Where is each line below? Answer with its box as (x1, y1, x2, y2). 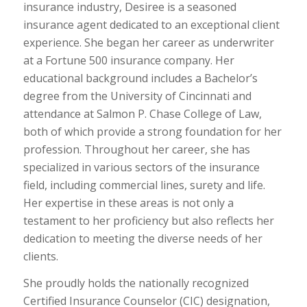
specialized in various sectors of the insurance (23, 159, 260, 175)
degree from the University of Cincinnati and (23, 88, 251, 103)
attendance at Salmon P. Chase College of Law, (23, 106, 262, 121)
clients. (23, 248, 58, 264)
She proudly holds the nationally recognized (23, 275, 249, 291)
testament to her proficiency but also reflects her (23, 212, 274, 228)
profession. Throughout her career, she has (23, 141, 250, 157)
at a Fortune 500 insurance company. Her (23, 52, 234, 68)
